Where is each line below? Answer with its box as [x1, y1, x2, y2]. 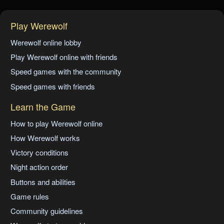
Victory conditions [10, 147, 68, 158]
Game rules [10, 190, 49, 201]
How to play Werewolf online [10, 117, 102, 128]
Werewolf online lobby [10, 36, 81, 47]
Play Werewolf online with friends [10, 51, 117, 62]
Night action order [10, 161, 68, 172]
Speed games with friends [10, 80, 95, 91]
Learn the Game [10, 99, 75, 113]
